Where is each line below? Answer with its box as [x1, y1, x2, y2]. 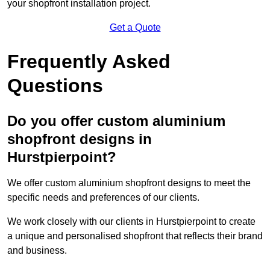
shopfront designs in [7, 130, 152, 147]
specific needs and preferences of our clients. [7, 192, 199, 202]
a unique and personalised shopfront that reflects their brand [7, 230, 263, 241]
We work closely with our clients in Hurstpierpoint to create [7, 216, 256, 227]
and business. [7, 245, 67, 256]
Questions [7, 74, 103, 96]
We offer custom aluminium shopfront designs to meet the [7, 177, 251, 188]
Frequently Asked [7, 50, 171, 72]
